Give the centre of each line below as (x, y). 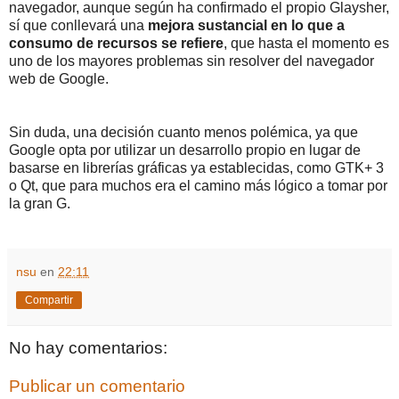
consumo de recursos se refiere (116, 43)
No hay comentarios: (88, 347)
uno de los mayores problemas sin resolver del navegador (191, 61)
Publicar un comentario (97, 387)
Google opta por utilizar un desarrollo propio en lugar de (185, 150)
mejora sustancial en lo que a (246, 25)
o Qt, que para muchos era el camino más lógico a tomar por (198, 185)
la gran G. (40, 203)
